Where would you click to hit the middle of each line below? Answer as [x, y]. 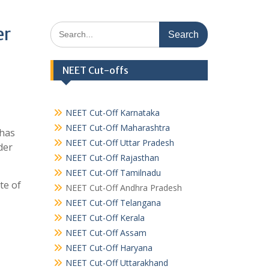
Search [63, 27]
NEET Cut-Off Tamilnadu [113, 173]
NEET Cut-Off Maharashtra [117, 128]
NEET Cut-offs [95, 70]
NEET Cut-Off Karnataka [112, 113]
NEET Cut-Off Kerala [105, 218]
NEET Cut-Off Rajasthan [112, 158]
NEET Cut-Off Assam [106, 233]
